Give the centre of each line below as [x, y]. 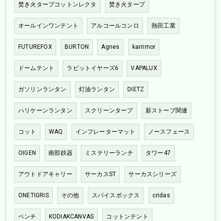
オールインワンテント [48, 26]
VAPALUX [144, 68]
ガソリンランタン [42, 90]
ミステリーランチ [109, 153]
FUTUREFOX [35, 47]
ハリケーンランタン [45, 111]
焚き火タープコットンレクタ [57, 5]
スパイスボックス [116, 196]
